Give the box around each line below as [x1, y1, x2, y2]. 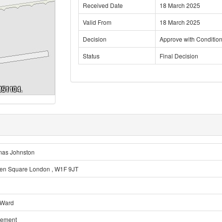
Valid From [82, 18, 111, 26]
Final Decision [159, 52, 198, 60]
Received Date [82, 1, 123, 9]
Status [82, 52, 100, 60]
